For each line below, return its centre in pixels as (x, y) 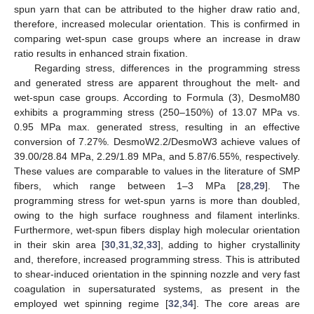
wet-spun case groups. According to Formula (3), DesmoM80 (157, 98)
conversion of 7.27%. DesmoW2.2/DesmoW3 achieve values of (157, 142)
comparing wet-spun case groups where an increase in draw (157, 39)
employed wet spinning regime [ (91, 304)
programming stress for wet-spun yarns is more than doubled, (157, 201)
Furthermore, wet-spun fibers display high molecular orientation (157, 230)
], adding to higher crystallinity (228, 245)
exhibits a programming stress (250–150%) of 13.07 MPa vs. (157, 112)
